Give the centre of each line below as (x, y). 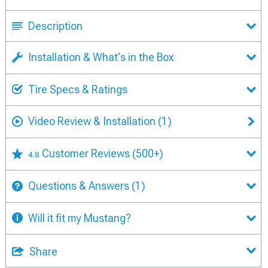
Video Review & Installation (92, 121)
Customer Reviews (87, 153)
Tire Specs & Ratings (78, 89)
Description (55, 26)
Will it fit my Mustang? (80, 218)
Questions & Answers (79, 185)
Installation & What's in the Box (101, 57)
